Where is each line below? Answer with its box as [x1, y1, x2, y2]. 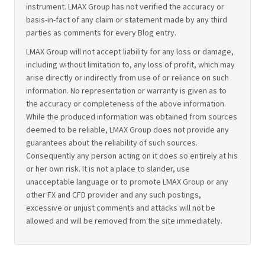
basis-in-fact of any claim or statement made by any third [26, 14, 228, 25]
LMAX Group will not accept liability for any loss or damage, [26, 46, 234, 57]
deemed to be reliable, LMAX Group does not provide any [26, 124, 230, 135]
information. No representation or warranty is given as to [26, 85, 227, 96]
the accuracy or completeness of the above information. [26, 98, 227, 109]
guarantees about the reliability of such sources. [26, 137, 198, 148]
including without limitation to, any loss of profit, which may [26, 59, 235, 70]
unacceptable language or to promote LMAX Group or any [26, 176, 229, 187]
